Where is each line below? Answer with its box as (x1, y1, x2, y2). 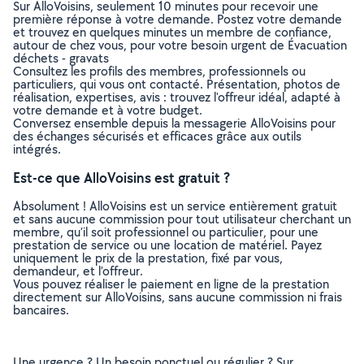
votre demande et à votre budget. (13, 102, 202, 119)
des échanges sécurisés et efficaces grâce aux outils (13, 128, 301, 145)
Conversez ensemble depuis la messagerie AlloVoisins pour (13, 115, 336, 132)
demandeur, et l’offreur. (13, 262, 143, 279)
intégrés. (13, 141, 61, 158)
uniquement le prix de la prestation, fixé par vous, (13, 249, 283, 266)
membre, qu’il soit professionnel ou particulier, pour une (13, 223, 318, 240)
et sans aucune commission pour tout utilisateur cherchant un (13, 210, 351, 227)
